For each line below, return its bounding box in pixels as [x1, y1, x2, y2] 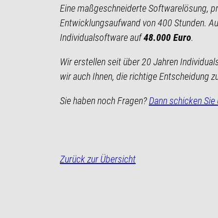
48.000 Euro [143, 31, 191, 43]
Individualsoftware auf [59, 31, 144, 43]
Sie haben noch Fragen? [59, 94, 149, 107]
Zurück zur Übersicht [59, 153, 136, 165]
